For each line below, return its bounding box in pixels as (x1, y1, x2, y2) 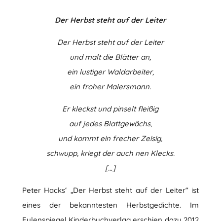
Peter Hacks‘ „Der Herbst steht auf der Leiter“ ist (22, 185, 199, 195)
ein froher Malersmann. (70, 82, 151, 91)
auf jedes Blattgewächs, (69, 119, 152, 128)
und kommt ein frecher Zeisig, (58, 134, 163, 143)
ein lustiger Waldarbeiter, (67, 67, 154, 76)
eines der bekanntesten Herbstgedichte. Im (22, 200, 199, 210)
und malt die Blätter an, (70, 52, 151, 62)
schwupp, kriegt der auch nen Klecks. (46, 148, 175, 158)
